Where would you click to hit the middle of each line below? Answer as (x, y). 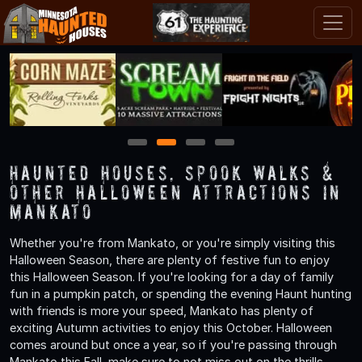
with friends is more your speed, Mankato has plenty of (162, 310)
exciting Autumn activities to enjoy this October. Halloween (171, 327)
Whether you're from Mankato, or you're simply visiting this (173, 242)
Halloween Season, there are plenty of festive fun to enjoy (170, 259)
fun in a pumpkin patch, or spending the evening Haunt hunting (181, 293)
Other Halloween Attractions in (176, 192)
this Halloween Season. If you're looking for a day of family (172, 276)
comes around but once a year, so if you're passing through (173, 344)
